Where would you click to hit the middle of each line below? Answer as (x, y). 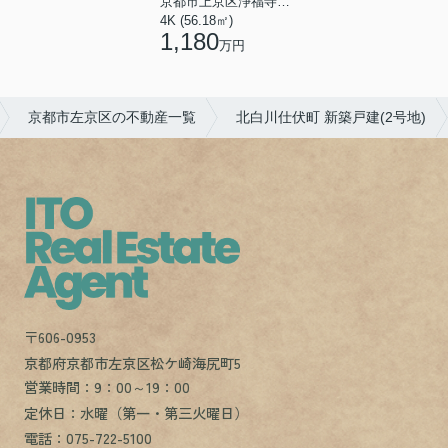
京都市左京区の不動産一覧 (112, 117)
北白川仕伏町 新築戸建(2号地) (331, 117)
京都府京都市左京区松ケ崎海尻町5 (134, 362)
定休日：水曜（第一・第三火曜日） (135, 412)
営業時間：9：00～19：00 (106, 387)
